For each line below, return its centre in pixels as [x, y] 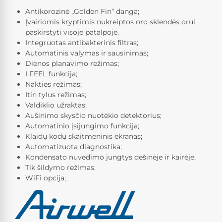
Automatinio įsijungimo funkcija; [82, 126]
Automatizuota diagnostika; [74, 147]
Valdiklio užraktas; [56, 105]
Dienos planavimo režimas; [72, 64]
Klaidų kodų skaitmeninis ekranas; [84, 137]
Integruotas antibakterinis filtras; [82, 43]
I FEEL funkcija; [51, 74]
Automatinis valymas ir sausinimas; [87, 53]
